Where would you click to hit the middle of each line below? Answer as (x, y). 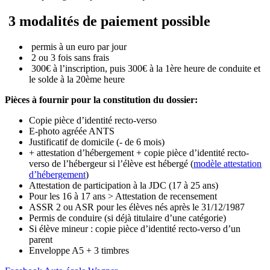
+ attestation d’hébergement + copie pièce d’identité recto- (139, 153)
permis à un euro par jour (78, 47)
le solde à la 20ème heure (77, 80)
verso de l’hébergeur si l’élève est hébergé (108, 164)
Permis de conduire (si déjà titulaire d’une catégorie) (127, 218)
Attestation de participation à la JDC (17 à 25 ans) (124, 186)
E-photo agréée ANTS (72, 131)
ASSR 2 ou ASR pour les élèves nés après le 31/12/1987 (137, 207)
